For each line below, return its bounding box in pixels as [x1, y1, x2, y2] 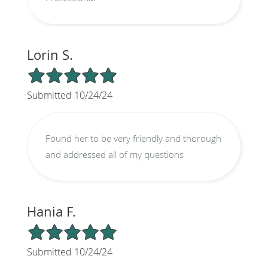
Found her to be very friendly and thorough [45, 132, 221, 144]
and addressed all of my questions [45, 148, 184, 160]
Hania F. [26, 202, 76, 220]
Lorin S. [26, 45, 73, 63]
